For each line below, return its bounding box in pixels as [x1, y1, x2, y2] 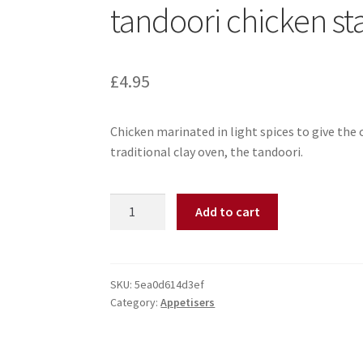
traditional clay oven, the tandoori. [110, 143, 304, 160]
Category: [110, 295, 161, 310]
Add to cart [194, 203, 260, 220]
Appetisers [160, 295, 216, 310]
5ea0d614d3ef [135, 277, 205, 293]
